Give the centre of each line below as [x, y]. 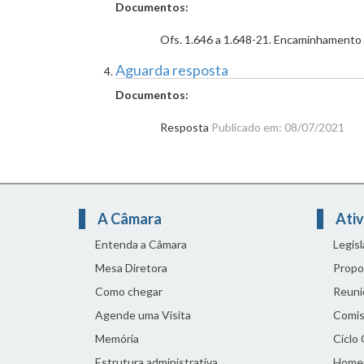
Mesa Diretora [131, 268]
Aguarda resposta [172, 70]
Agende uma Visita [143, 315]
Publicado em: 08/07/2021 [278, 127]
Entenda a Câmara [141, 244]
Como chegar [129, 291]
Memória [117, 338]
